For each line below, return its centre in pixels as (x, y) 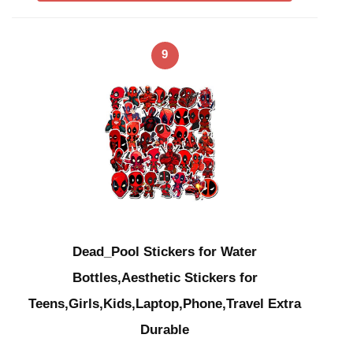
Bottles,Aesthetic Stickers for (165, 278)
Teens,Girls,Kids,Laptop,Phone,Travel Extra (165, 304)
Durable (165, 330)
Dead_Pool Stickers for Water (165, 252)
